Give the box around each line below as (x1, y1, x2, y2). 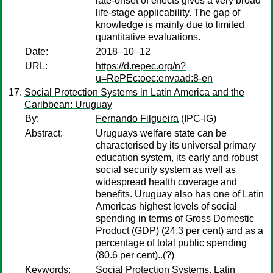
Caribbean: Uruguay (24, 99, 112, 110)
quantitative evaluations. (96, 32, 200, 42)
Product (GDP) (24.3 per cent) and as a (96, 225, 263, 236)
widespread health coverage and (96, 177, 237, 187)
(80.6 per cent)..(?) (96, 250, 174, 260)
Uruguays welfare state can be (96, 128, 227, 138)
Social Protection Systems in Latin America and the (24, 87, 244, 97)
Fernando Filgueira (96, 113, 179, 124)
